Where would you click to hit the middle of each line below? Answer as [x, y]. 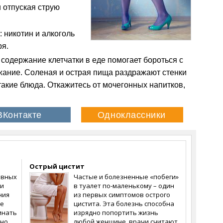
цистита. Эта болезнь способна [124, 204]
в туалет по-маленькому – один [124, 186]
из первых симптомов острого [122, 195]
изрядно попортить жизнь [116, 213]
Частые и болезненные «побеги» [126, 177]
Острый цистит [57, 166]
